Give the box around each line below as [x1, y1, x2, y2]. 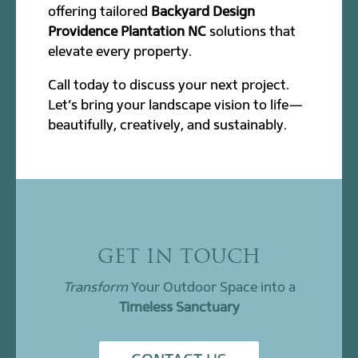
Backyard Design [151, 2, 256, 19]
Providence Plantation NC [48, 22, 207, 39]
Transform [62, 278, 128, 295]
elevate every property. [48, 42, 193, 59]
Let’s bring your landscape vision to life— [48, 96, 304, 113]
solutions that [206, 22, 296, 39]
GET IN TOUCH [97, 248, 261, 268]
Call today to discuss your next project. [48, 76, 290, 93]
